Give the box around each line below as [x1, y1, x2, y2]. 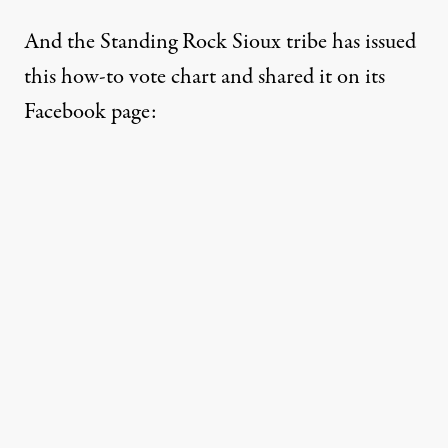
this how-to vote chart [24, 61, 216, 94]
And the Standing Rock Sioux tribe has [24, 26, 360, 59]
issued [365, 26, 416, 59]
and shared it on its [216, 61, 385, 94]
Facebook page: [24, 96, 157, 129]
